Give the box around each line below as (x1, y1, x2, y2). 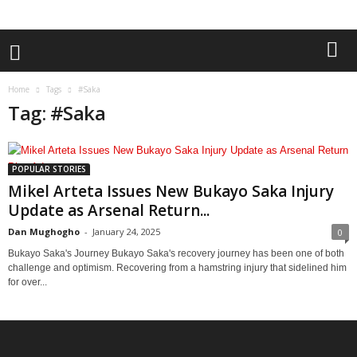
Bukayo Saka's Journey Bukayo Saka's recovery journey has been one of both (8, 248, 344, 259)
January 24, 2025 (92, 226, 160, 237)
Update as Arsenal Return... (8, 200, 210, 221)
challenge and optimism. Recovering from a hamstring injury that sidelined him (8, 262, 347, 273)
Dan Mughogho (8, 226, 80, 237)
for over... (8, 277, 47, 288)
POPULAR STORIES (12, 163, 86, 175)
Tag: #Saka (8, 100, 106, 126)
